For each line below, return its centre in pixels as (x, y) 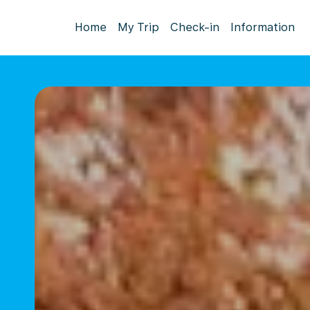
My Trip (138, 27)
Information (263, 27)
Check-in (195, 27)
